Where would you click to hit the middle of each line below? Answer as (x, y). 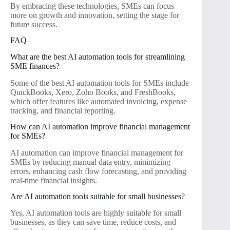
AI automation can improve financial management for (97, 152)
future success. (34, 24)
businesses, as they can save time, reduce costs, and (93, 222)
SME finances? (35, 66)
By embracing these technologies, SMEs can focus (92, 6)
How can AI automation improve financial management (100, 127)
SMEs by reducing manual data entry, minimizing (90, 162)
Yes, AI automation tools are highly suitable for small (96, 213)
